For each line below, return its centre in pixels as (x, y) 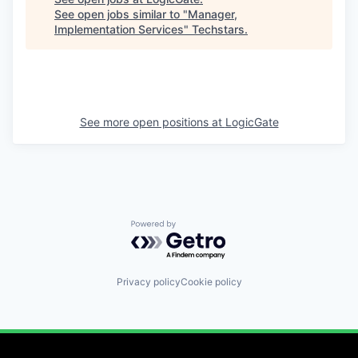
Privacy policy (148, 281)
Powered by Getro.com (201, 228)
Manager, (213, 14)
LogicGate (252, 122)
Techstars (218, 29)
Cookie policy (211, 281)
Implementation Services (119, 29)
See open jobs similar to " (121, 14)
